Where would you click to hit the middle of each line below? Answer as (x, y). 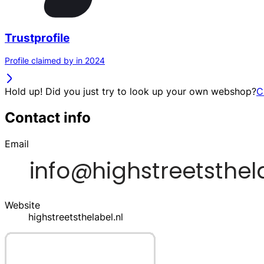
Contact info (48, 118)
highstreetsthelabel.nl (76, 217)
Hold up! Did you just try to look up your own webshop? (131, 92)
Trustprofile (37, 38)
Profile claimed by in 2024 (55, 61)
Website (22, 205)
